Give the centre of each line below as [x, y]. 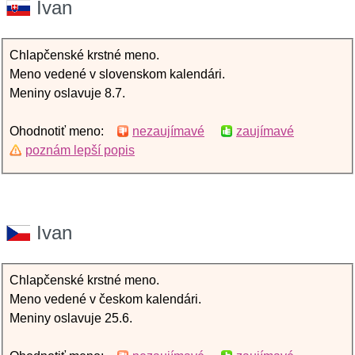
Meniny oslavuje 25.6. [71, 318]
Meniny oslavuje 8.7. [67, 93]
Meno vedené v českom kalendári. [105, 299]
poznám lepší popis [80, 150]
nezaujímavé [168, 131]
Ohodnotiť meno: [63, 131]
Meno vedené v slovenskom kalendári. [117, 74]
